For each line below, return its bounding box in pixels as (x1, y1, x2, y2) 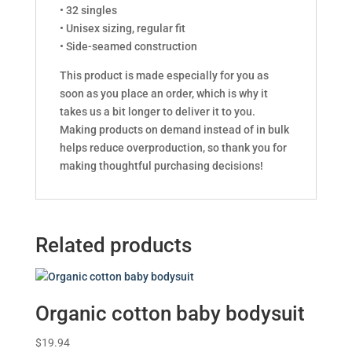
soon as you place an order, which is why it (59, 87, 268, 101)
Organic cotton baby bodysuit (35, 302, 305, 326)
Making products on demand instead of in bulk (59, 123, 289, 137)
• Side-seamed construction (59, 40, 197, 53)
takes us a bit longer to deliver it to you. (59, 105, 255, 119)
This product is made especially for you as (59, 69, 269, 82)
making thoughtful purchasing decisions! (59, 159, 263, 173)
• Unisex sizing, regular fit (59, 22, 185, 35)
